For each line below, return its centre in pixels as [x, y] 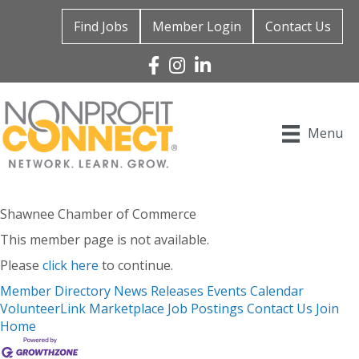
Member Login [197, 26]
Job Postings [206, 308]
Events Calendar [255, 290]
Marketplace [127, 308]
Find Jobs [101, 26]
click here [71, 265]
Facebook [176, 64]
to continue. [136, 265]
